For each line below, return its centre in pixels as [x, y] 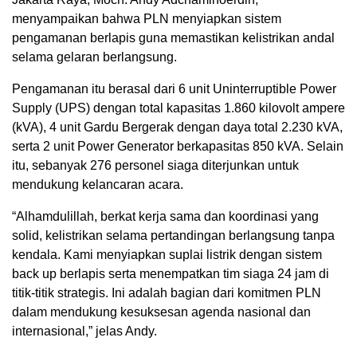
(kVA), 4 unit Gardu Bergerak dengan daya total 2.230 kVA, [177, 127]
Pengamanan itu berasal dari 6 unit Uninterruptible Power [174, 88]
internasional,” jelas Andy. [84, 331]
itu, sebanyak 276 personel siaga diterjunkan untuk [155, 165]
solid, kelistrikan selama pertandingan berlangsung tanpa [173, 235]
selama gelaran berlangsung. [94, 57]
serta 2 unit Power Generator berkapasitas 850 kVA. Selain [178, 146]
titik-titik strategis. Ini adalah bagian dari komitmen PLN [167, 292]
